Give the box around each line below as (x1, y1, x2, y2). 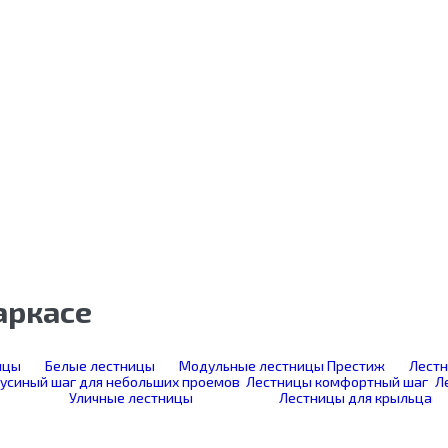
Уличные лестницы (68, 389, 193, 406)
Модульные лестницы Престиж (179, 357, 385, 374)
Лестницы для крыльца (279, 389, 433, 406)
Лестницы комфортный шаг (246, 373, 429, 390)
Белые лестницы (45, 357, 155, 374)
